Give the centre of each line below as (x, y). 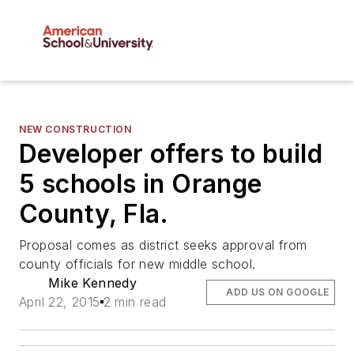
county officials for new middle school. (137, 264)
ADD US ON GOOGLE (278, 292)
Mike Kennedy (93, 283)
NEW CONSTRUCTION (75, 130)
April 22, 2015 (60, 302)
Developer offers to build (171, 154)
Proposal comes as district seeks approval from (163, 245)
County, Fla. (94, 214)
